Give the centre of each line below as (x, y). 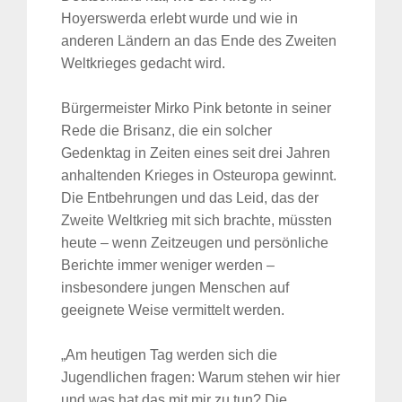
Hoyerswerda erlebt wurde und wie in (179, 19)
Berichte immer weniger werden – (168, 266)
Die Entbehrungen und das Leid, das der (190, 198)
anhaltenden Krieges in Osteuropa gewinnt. (199, 176)
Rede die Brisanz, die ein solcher (166, 131)
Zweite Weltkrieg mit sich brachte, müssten (197, 221)
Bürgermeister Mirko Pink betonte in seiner (196, 109)
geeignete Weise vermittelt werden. (173, 310)
